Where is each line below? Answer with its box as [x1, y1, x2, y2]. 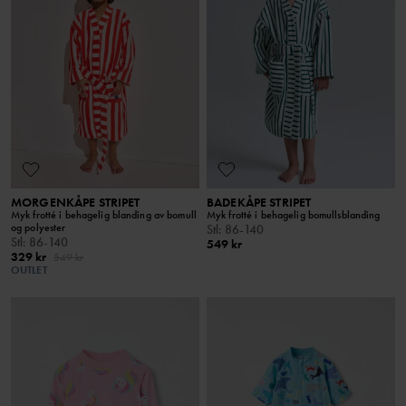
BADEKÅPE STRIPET [207, 193, 312, 210]
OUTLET [11, 262, 47, 277]
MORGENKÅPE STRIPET [11, 193, 140, 210]
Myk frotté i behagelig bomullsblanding [207, 207, 381, 222]
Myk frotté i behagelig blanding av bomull [11, 207, 197, 222]
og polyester [11, 219, 66, 235]
